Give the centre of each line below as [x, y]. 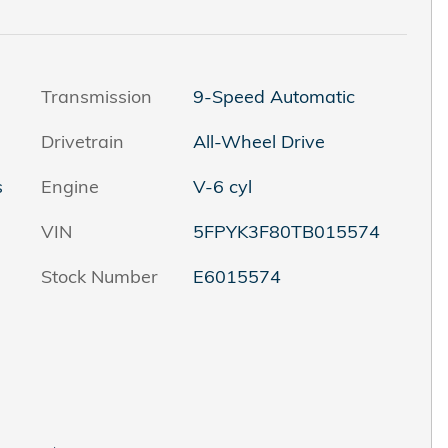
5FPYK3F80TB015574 [286, 231]
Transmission [96, 96]
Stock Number [99, 276]
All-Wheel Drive [259, 141]
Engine [70, 186]
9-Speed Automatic [273, 96]
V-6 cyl [222, 186]
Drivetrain [82, 141]
